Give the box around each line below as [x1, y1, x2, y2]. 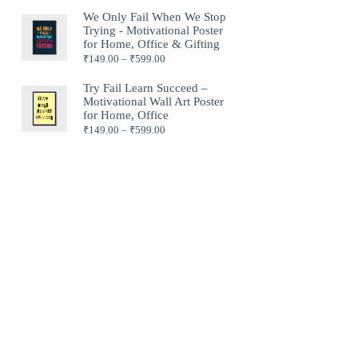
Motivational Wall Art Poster [83, 94, 225, 108]
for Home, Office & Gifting [83, 37, 221, 50]
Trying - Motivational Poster [83, 23, 224, 37]
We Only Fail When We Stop [83, 10, 227, 23]
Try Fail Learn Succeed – [83, 81, 209, 94]
